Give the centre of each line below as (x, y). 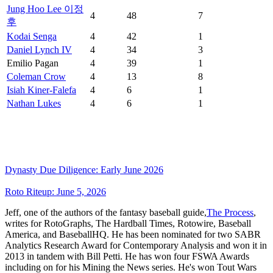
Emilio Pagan (33, 63)
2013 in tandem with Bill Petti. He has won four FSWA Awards (127, 256)
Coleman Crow (36, 76)
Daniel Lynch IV (39, 49)
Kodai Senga (32, 36)
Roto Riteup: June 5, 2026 (55, 191)
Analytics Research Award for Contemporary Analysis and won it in (136, 245)
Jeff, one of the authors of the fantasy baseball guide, (106, 212)
